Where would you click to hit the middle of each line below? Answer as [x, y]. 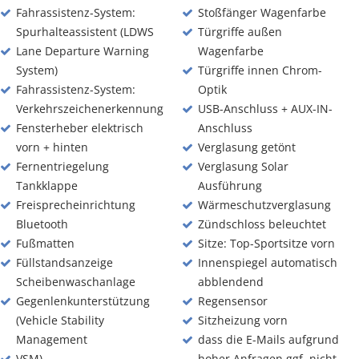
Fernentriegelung [63, 166]
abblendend [230, 282]
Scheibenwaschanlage [76, 282]
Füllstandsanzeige [65, 262]
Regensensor [232, 301]
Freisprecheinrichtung [76, 205]
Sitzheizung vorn [242, 320]
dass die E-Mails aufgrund [268, 339]
